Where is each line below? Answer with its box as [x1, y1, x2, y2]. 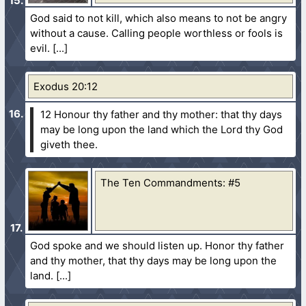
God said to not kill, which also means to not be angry [30, 11, 288, 25]
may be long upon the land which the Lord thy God [40, 122, 283, 136]
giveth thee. [40, 137, 98, 151]
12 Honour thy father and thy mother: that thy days [40, 107, 283, 121]
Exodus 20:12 [33, 79, 98, 93]
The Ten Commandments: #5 [100, 176, 241, 189]
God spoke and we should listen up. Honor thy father [30, 238, 285, 252]
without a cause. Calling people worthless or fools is [30, 26, 283, 40]
